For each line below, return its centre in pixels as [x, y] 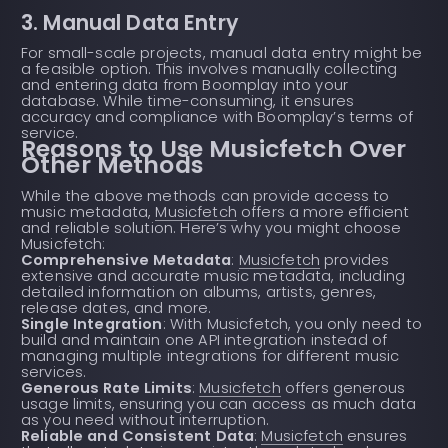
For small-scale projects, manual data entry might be [222, 53]
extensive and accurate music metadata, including [213, 276]
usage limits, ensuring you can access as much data [219, 404]
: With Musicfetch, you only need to [292, 324]
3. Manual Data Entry [129, 22]
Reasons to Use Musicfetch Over [214, 149]
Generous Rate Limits [106, 388]
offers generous [343, 388]
